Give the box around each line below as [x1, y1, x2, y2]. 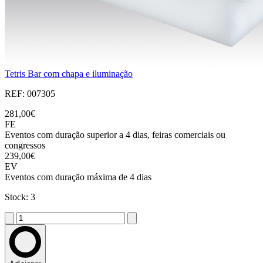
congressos [5, 140, 45, 151]
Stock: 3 [5, 192, 35, 203]
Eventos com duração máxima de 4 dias [5, 172, 151, 183]
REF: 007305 [5, 89, 55, 99]
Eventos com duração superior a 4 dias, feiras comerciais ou [5, 130, 225, 140]
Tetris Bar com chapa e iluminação [5, 69, 133, 79]
